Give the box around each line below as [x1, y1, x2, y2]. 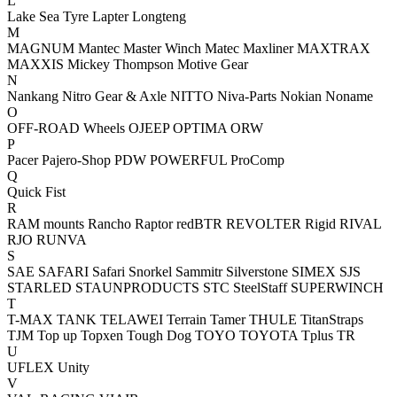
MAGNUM [7, 41, 74, 56]
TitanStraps [300, 312, 363, 327]
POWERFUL [150, 152, 227, 167]
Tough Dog [127, 328, 191, 343]
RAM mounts [7, 216, 84, 231]
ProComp [230, 152, 284, 167]
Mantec [78, 41, 120, 56]
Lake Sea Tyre [7, 9, 89, 24]
